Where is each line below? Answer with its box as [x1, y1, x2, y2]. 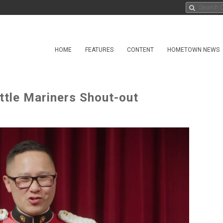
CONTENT [127, 46, 154, 53]
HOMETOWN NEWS [167, 46, 220, 53]
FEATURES [85, 46, 113, 53]
